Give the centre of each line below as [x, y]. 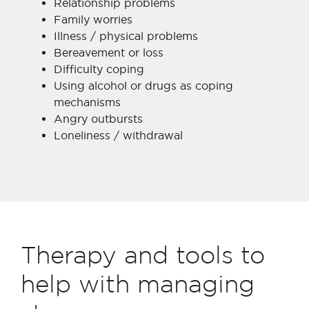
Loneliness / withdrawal [118, 135]
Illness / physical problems [126, 36]
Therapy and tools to [143, 257]
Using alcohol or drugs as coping [143, 86]
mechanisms [87, 102]
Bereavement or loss [109, 52]
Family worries [93, 19]
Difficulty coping [99, 69]
